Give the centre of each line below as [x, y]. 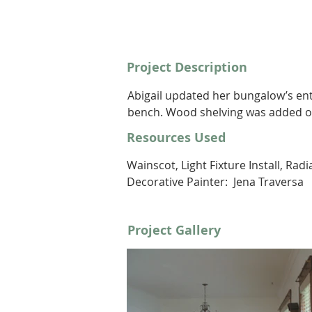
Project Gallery [174, 231]
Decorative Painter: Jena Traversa [215, 182]
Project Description [187, 68]
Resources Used [178, 138]
